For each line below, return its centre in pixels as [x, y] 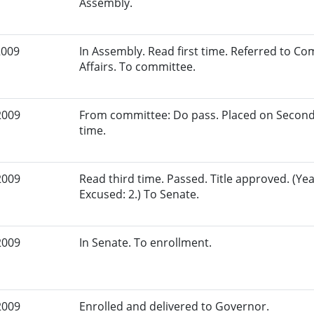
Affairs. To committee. [138, 67]
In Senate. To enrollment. [146, 243]
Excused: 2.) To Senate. [139, 194]
